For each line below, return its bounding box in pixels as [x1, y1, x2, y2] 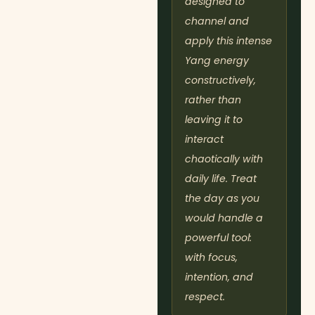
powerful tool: [185, 231, 252, 245]
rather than [185, 93, 241, 108]
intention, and [185, 270, 253, 285]
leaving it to [185, 112, 243, 127]
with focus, [185, 250, 238, 265]
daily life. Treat [185, 172, 257, 186]
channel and [185, 14, 249, 29]
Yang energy [185, 53, 249, 68]
